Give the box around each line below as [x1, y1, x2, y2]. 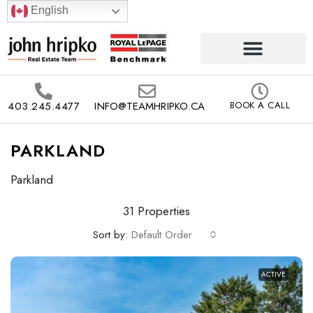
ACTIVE [261, 269, 286, 279]
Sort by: [93, 226, 128, 242]
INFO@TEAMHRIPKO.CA [94, 99, 205, 114]
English [28, 4, 68, 17]
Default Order [131, 227, 192, 242]
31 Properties [123, 203, 190, 219]
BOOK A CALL [229, 99, 291, 112]
